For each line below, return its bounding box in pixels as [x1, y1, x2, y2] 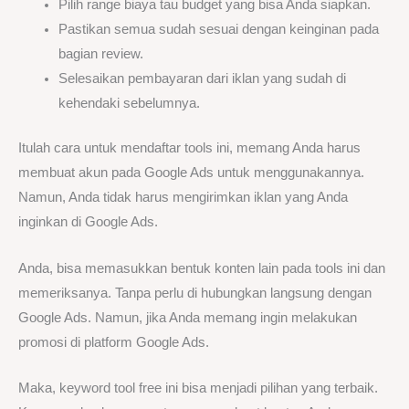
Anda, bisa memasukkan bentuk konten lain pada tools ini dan [18, 260, 385, 276]
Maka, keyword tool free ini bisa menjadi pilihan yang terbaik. [18, 380, 378, 395]
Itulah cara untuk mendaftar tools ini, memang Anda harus [18, 141, 361, 156]
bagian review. [58, 47, 143, 62]
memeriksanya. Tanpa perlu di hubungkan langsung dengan [18, 285, 372, 300]
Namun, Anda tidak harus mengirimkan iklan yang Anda [18, 190, 348, 205]
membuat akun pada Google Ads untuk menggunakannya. [18, 165, 364, 181]
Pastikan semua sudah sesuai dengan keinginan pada [58, 22, 379, 37]
